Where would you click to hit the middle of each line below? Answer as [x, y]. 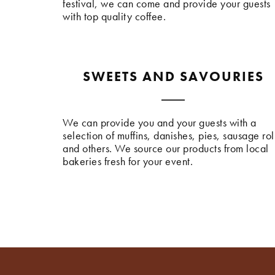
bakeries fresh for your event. [128, 161]
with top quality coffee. [114, 17]
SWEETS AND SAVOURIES [173, 77]
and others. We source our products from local [166, 149]
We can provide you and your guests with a [160, 123]
